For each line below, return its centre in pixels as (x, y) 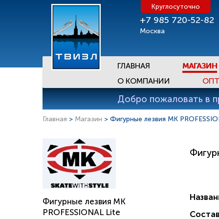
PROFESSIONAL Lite (81, 212)
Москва (152, 31)
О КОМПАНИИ (144, 81)
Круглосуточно (176, 7)
